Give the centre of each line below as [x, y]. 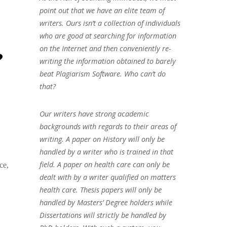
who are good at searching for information [108, 35]
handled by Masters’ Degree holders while [106, 202]
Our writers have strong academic [94, 113]
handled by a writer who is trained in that [106, 152]
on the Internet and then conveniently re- [105, 48]
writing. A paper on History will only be [102, 139]
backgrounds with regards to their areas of [108, 126]
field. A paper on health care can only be [104, 164]
